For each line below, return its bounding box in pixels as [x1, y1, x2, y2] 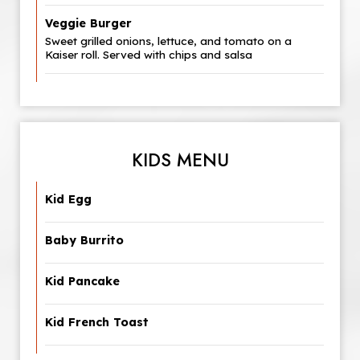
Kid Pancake [45, 274, 120, 288]
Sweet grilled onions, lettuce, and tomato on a [45, 34, 292, 47]
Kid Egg [45, 192, 92, 207]
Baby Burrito [45, 233, 124, 247]
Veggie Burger [45, 16, 132, 31]
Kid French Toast [45, 315, 149, 329]
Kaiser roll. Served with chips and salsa [45, 47, 252, 61]
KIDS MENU [131, 147, 229, 173]
